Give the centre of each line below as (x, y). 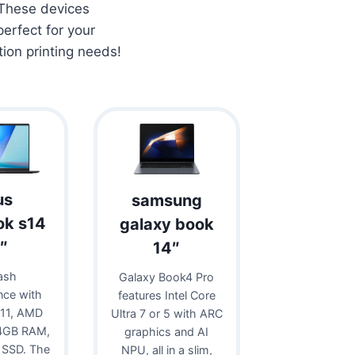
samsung (166, 200)
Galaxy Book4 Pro (167, 277)
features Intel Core (166, 295)
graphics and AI (167, 331)
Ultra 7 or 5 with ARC (166, 313)
